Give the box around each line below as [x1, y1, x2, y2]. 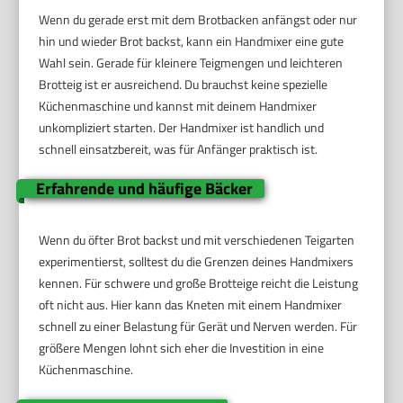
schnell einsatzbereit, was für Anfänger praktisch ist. [39, 139, 318, 159]
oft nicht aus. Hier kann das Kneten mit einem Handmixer [39, 295, 343, 315]
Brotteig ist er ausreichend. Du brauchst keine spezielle [39, 75, 328, 94]
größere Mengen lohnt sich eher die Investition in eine [39, 338, 325, 358]
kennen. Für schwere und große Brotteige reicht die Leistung [39, 273, 359, 293]
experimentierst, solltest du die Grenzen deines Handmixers [39, 252, 354, 272]
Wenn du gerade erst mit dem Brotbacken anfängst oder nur [39, 10, 358, 30]
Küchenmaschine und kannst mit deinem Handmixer [39, 96, 318, 116]
